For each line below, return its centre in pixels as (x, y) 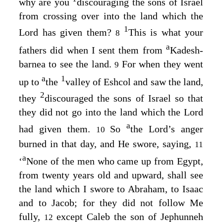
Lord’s (162, 129)
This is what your (166, 32)
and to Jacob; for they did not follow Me (111, 203)
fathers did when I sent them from (92, 50)
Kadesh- (187, 50)
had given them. (57, 129)
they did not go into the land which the (101, 112)
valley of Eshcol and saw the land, (134, 82)
